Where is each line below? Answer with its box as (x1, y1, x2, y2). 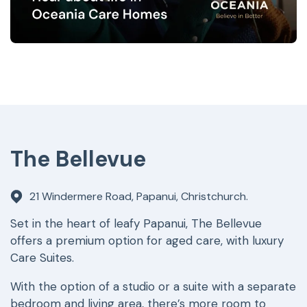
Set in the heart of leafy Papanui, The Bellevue (10, 216, 262, 232)
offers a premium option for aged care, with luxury (10, 233, 284, 249)
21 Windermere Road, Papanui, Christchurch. (29, 189, 248, 204)
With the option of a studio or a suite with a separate (10, 279, 296, 295)
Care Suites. (10, 250, 74, 266)
